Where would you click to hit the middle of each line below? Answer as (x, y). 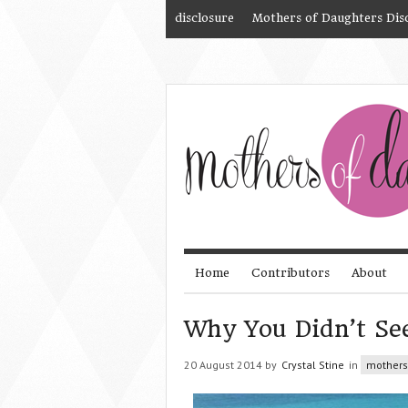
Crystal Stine (313, 365)
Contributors (291, 273)
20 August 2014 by (232, 365)
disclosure (204, 18)
